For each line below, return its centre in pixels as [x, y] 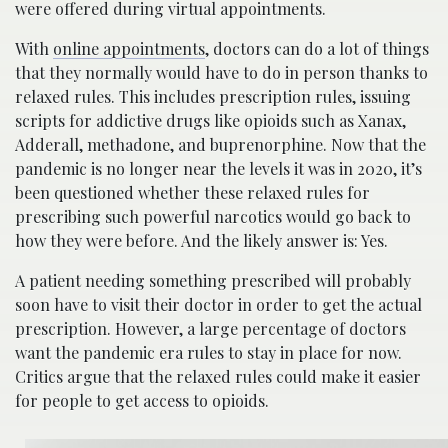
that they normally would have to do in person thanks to [221, 72]
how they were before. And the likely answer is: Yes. [201, 240]
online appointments [129, 48]
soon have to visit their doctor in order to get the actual [218, 304]
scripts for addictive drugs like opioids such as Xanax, [210, 120]
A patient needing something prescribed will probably [213, 280]
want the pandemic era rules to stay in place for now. [208, 352]
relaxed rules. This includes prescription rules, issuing [213, 96]
